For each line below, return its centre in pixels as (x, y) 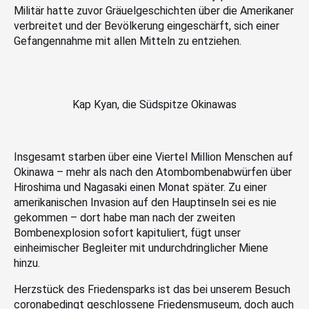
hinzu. (27, 263)
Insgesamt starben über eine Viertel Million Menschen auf (153, 157)
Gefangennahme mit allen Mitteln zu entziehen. (128, 41)
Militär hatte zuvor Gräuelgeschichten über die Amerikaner (154, 10)
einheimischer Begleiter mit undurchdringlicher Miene (141, 248)
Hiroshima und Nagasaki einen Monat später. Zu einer (140, 187)
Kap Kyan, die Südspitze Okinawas (154, 104)
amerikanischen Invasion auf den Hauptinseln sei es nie (145, 202)
